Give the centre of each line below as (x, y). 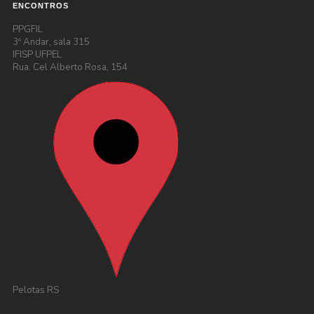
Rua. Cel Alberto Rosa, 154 (70, 67)
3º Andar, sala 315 (51, 42)
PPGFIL (27, 29)
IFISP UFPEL (37, 54)
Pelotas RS (35, 290)
